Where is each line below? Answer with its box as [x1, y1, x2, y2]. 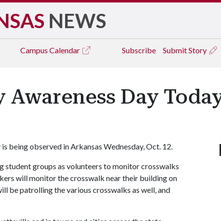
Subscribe [122, 45, 156, 55]
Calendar [49, 45, 81, 55]
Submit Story [163, 45, 208, 55]
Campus [20, 45, 49, 55]
